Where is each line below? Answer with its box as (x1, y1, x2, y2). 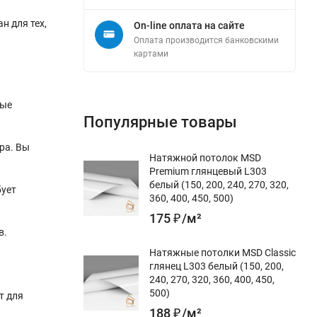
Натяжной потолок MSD (149, 152, 261, 163)
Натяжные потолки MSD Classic (149, 247, 296, 258)
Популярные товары (83, 113, 237, 131)
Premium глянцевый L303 (149, 166, 267, 177)
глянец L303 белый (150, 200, (149, 260, 284, 272)
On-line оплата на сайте (134, 20, 245, 31)
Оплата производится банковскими (134, 35, 279, 45)
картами (134, 49, 168, 59)
